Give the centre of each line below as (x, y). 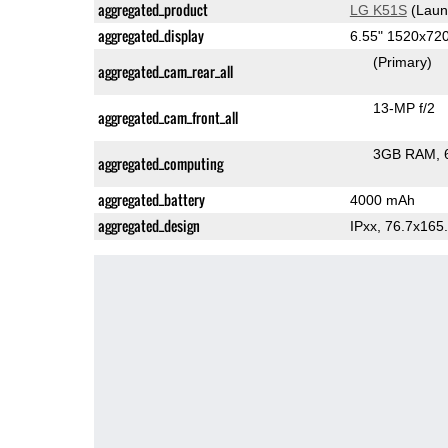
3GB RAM (404, 153)
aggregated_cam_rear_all (165, 71)
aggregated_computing (160, 163)
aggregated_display (150, 35)
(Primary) (402, 61)
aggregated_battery (151, 199)
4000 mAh (382, 199)
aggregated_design (148, 225)
